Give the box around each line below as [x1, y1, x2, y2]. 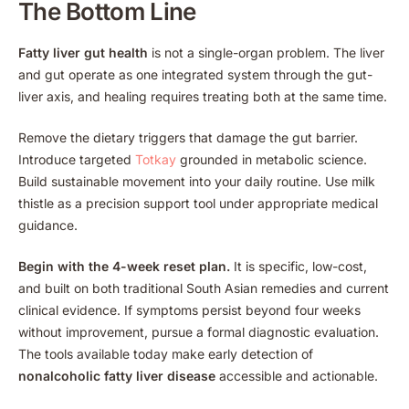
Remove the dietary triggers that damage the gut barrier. [18, 130, 358, 146]
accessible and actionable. [215, 368, 378, 384]
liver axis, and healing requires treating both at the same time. [18, 89, 387, 105]
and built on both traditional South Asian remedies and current [18, 280, 389, 297]
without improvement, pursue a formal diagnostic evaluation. [18, 324, 379, 341]
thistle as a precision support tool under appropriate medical [18, 195, 378, 212]
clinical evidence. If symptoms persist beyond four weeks [18, 302, 361, 319]
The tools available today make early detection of [18, 346, 313, 362]
